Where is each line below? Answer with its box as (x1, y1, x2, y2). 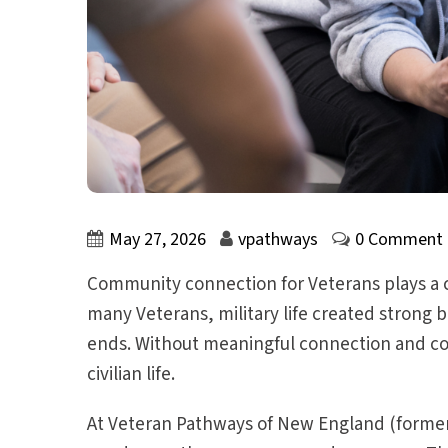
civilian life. (87, 361, 175, 389)
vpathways (238, 227, 318, 253)
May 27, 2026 (109, 227, 206, 253)
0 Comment (355, 227, 443, 253)
